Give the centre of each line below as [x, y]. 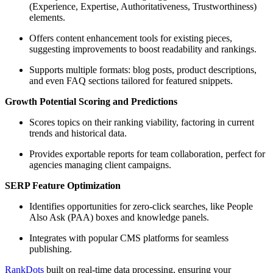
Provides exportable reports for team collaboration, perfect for [147, 154]
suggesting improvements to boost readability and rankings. [143, 49]
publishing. [51, 249]
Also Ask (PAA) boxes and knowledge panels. [119, 217]
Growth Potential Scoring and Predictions [91, 101]
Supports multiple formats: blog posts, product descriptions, [143, 69]
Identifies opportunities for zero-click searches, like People [141, 206]
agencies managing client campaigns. [100, 165]
